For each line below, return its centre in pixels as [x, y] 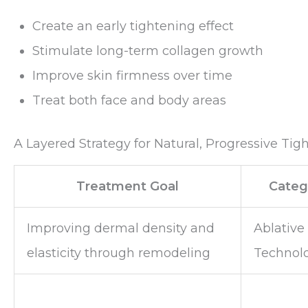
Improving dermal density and [121, 228]
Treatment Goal [128, 186]
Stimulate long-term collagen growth [148, 51]
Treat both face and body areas [129, 101]
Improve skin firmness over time [132, 76]
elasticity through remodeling [119, 253]
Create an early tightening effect [133, 26]
